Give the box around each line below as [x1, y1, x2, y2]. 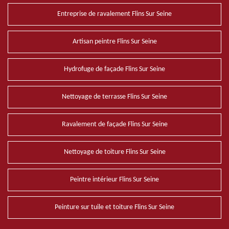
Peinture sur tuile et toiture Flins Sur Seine [55, 203, 174, 211]
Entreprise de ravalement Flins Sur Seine [57, 10, 172, 18]
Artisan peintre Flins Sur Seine [72, 38, 157, 45]
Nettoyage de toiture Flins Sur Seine [63, 148, 166, 156]
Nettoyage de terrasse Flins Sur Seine [62, 93, 167, 101]
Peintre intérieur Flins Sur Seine [70, 176, 159, 184]
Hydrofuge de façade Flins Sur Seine [64, 65, 165, 73]
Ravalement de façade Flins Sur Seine [61, 121, 168, 128]
